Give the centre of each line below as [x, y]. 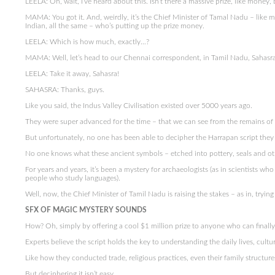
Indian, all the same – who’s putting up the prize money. [114, 26]
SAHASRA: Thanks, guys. [64, 90]
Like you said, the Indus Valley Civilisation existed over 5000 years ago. [138, 106]
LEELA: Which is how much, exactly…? [87, 42]
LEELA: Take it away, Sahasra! [72, 74]
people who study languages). [72, 178]
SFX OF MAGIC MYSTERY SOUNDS [87, 210]
